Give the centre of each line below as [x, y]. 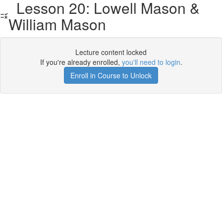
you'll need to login [151, 62]
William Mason [57, 24]
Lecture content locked [111, 52]
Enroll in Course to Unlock [111, 75]
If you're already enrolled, [81, 62]
